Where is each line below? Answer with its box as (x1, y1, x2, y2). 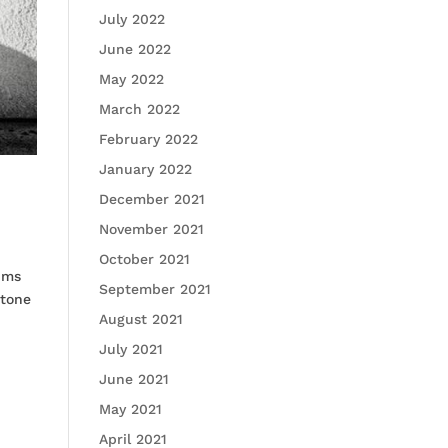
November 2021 (98, 221, 204, 237)
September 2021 (98, 281, 211, 297)
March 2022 (98, 101, 180, 117)
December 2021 (98, 191, 205, 207)
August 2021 (98, 311, 183, 327)
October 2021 (98, 251, 190, 267)
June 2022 (98, 41, 171, 57)
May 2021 (98, 401, 162, 417)
